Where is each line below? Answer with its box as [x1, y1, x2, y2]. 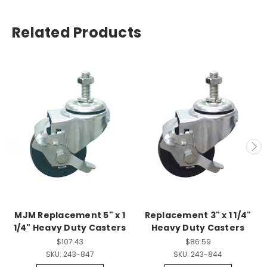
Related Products [12, 23, 141, 42]
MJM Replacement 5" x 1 [14, 209, 125, 221]
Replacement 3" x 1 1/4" [144, 209, 252, 221]
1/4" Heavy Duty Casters [13, 221, 126, 234]
